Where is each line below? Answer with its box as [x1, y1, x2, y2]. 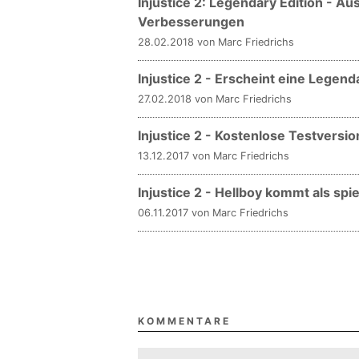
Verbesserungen [138, 14, 244, 30]
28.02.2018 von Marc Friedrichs [138, 36, 294, 49]
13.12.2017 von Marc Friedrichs [138, 150, 289, 163]
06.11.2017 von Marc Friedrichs [138, 207, 288, 220]
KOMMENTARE [138, 315, 231, 328]
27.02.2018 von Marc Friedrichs [138, 93, 292, 106]
